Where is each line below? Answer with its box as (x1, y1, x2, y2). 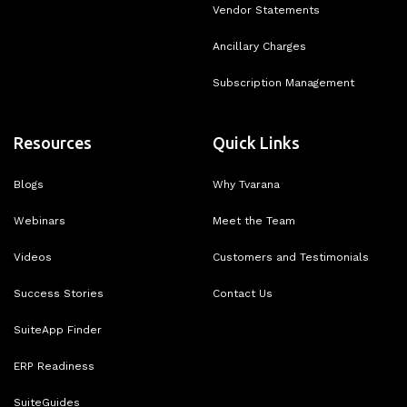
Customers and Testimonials (213, 250, 369, 263)
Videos (14, 250, 52, 263)
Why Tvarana (213, 177, 280, 191)
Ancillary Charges (213, 39, 306, 53)
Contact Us (213, 286, 273, 300)
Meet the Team (213, 213, 295, 227)
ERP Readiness (14, 359, 94, 372)
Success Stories (14, 286, 104, 300)
